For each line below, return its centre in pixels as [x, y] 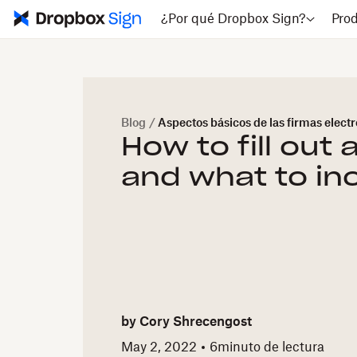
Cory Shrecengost [196, 322]
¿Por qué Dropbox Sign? [233, 19]
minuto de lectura [271, 347]
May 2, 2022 [159, 347]
